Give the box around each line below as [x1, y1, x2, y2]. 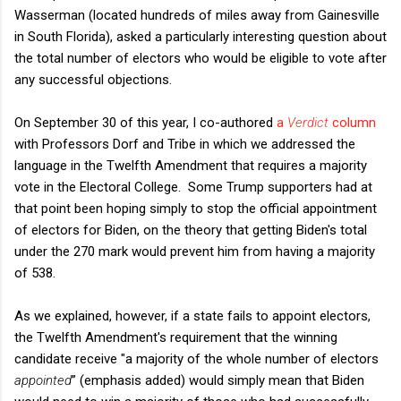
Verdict [287, 114, 328, 131]
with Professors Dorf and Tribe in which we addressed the [14, 135, 355, 152]
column [328, 114, 376, 131]
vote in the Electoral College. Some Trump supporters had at [14, 178, 372, 195]
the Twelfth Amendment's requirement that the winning [14, 328, 337, 346]
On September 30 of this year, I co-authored [14, 114, 277, 131]
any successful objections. [14, 71, 172, 88]
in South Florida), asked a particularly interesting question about [14, 28, 387, 45]
